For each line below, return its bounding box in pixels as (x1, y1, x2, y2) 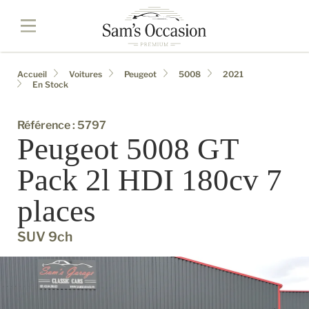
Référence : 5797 (17, 119, 106, 132)
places (17, 194, 96, 228)
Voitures (69, 68, 102, 79)
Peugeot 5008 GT (17, 132, 238, 166)
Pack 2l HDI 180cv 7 (17, 163, 282, 197)
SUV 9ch (17, 228, 72, 245)
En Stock (32, 79, 68, 90)
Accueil (17, 68, 47, 79)
